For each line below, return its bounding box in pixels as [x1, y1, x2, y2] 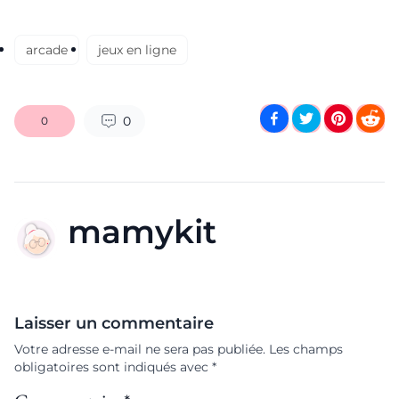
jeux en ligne [98, 41, 176, 58]
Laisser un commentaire [14, 313, 214, 333]
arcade [26, 41, 68, 58]
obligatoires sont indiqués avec [14, 358, 212, 375]
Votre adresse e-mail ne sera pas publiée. [14, 340, 265, 357]
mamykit [68, 211, 216, 251]
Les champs [269, 340, 343, 357]
